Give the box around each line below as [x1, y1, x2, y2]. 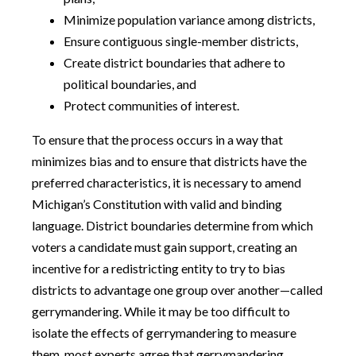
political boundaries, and [64, 76, 196, 91]
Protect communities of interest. [64, 98, 239, 113]
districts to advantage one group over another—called [32, 282, 323, 297]
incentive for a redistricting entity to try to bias [32, 261, 285, 276]
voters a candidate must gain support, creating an [32, 239, 297, 254]
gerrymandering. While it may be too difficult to [32, 304, 290, 319]
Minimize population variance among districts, [64, 12, 315, 27]
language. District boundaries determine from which [32, 218, 313, 233]
